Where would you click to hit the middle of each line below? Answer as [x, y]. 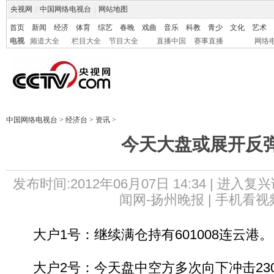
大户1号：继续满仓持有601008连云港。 [139, 235]
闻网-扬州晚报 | [167, 200]
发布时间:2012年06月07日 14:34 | [115, 184]
